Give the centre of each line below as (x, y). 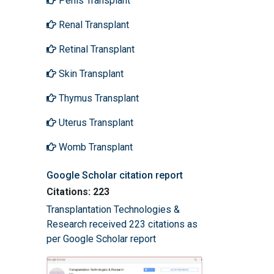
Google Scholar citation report (115, 175)
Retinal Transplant (95, 49)
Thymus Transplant (98, 98)
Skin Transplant (90, 73)
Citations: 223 (78, 191)
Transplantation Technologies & (113, 209)
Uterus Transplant (95, 122)
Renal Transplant (93, 24)
